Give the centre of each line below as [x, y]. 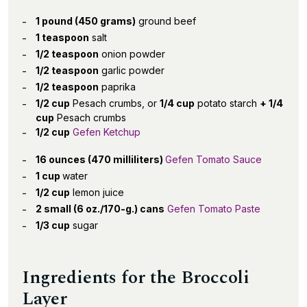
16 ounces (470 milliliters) [100, 159]
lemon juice [97, 192]
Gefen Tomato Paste [214, 209]
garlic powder [132, 70]
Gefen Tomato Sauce [213, 159]
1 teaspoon [62, 37]
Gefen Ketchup [107, 132]
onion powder [132, 54]
